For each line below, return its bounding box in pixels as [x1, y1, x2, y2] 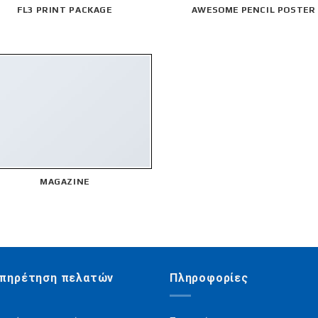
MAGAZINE [39, 177, 89, 187]
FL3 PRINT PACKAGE [17, 4, 112, 15]
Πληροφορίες [170, 271, 248, 285]
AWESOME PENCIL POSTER [191, 4, 316, 15]
